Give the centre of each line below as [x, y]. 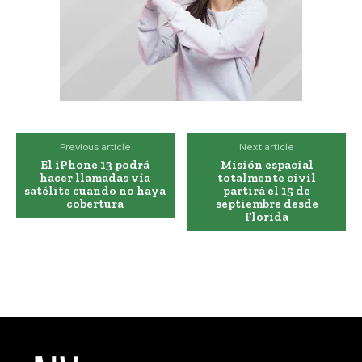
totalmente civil [267, 177]
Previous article [95, 147]
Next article [267, 147]
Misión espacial [267, 164]
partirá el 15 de [267, 190]
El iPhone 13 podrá [95, 164]
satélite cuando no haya [95, 190]
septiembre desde [267, 203]
